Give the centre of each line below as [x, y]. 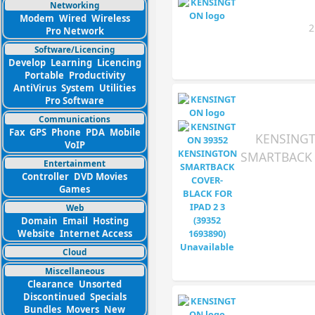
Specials [108, 297]
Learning [71, 63]
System [78, 88]
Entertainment [75, 163]
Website [36, 233]
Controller [45, 176]
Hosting [110, 221]
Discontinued [54, 297]
